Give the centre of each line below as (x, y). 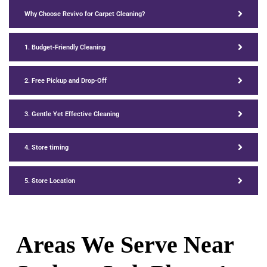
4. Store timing (46, 147)
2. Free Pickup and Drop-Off (66, 80)
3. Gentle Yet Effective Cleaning (72, 114)
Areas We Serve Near (125, 245)
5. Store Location (50, 181)
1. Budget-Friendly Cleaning (65, 47)
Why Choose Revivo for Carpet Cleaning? (85, 14)
